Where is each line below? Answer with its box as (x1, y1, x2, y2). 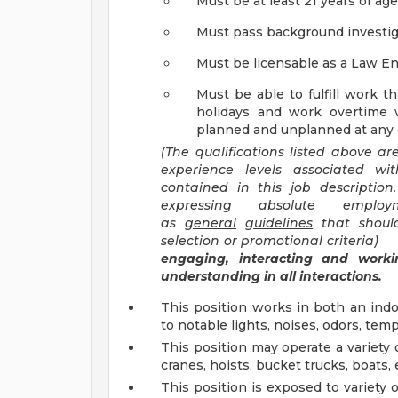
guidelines (245, 215, 314, 231)
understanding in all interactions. (161, 268, 382, 284)
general (185, 215, 237, 231)
